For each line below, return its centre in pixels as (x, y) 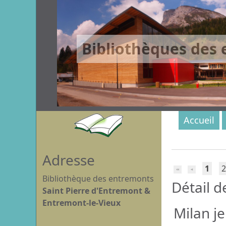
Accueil (199, 120)
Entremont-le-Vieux (81, 203)
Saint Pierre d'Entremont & (96, 191)
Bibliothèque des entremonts (98, 179)
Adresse (69, 160)
